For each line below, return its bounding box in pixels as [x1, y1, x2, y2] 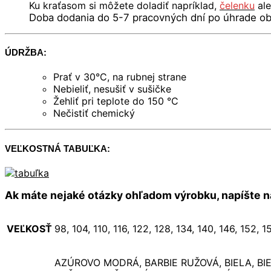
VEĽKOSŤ [7, 222, 52, 235]
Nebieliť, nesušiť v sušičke [53, 83, 174, 96]
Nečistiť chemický [53, 107, 135, 120]
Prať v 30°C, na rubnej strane [53, 71, 186, 83]
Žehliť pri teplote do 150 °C [53, 95, 178, 108]
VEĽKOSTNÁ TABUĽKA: [5, 143, 110, 154]
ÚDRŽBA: [5, 47, 47, 58]
